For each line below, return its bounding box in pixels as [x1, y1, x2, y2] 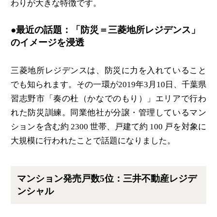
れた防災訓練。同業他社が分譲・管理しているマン [11, 108, 206, 118]
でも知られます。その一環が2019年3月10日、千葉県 [11, 80, 206, 90]
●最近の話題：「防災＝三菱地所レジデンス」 [11, 25, 201, 35]
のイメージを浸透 [11, 37, 85, 48]
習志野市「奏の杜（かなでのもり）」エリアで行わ [11, 94, 206, 104]
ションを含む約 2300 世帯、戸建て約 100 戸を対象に [11, 122, 206, 132]
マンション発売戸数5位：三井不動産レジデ [17, 173, 197, 184]
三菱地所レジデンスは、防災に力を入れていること [11, 66, 206, 76]
